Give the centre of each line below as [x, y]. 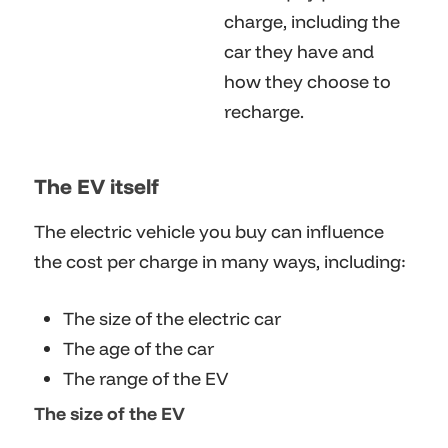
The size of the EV [109, 414]
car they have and [299, 52]
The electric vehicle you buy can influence [209, 232]
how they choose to [307, 82]
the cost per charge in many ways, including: [220, 262]
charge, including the [312, 22]
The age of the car [138, 349]
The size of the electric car [172, 319]
